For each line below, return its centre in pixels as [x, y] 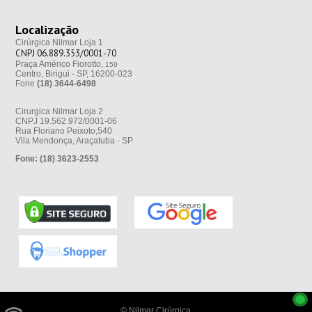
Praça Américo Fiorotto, [59, 64]
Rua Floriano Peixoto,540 [63, 131]
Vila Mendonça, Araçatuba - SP [75, 141]
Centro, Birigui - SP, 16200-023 [73, 74]
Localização [47, 30]
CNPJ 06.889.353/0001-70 [65, 54]
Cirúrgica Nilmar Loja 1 [59, 43]
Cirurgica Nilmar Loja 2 [59, 112]
